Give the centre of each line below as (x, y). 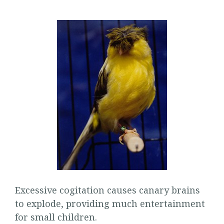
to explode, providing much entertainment (110, 203)
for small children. (56, 217)
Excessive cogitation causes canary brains (107, 190)
